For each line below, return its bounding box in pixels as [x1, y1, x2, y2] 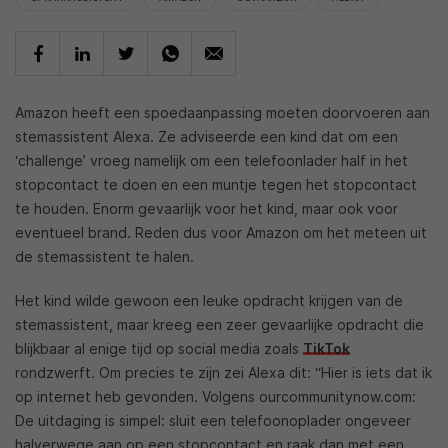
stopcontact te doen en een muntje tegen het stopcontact [15, 176, 417, 193]
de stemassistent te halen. [15, 248, 194, 265]
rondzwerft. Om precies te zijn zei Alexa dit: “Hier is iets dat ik [15, 364, 432, 381]
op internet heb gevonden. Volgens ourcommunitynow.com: [15, 388, 416, 405]
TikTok [303, 340, 350, 357]
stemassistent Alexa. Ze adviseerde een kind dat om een [15, 128, 398, 145]
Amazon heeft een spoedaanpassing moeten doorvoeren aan [15, 104, 430, 121]
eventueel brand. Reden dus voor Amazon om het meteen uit [15, 224, 427, 241]
